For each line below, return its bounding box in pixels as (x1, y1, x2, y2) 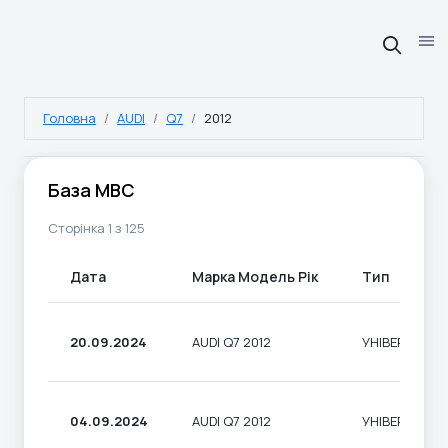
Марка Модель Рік (192, 267, 318, 287)
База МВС (48, 177, 135, 202)
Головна (43, 108, 97, 127)
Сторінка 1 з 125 (48, 219, 145, 238)
